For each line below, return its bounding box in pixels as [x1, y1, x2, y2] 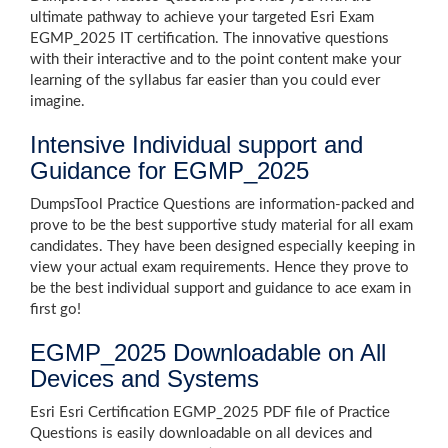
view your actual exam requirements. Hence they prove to [30, 260, 409, 275]
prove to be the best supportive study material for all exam [30, 218, 413, 233]
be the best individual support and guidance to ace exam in [30, 281, 411, 296]
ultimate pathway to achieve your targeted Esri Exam [30, 10, 374, 25]
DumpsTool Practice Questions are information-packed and [30, 197, 414, 212]
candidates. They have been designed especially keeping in [30, 239, 415, 254]
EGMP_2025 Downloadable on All [30, 339, 386, 366]
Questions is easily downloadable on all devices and [30, 426, 372, 441]
